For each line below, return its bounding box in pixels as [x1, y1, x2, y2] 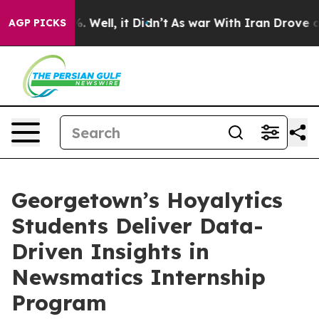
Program [11, 289, 107, 316]
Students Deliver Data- [11, 212, 263, 239]
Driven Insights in [11, 238, 209, 265]
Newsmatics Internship [11, 263, 266, 291]
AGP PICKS [9, 16, 66, 29]
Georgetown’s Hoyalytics [11, 187, 283, 214]
